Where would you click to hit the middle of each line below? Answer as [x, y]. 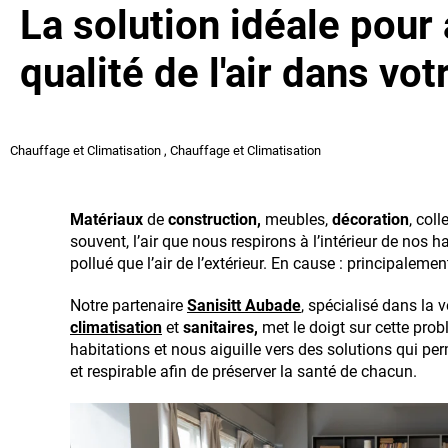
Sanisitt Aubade [244, 305]
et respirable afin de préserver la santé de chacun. [243, 371]
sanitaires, [220, 327]
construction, [214, 219]
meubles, [296, 219]
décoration [370, 219]
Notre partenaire [128, 305]
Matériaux [106, 219]
